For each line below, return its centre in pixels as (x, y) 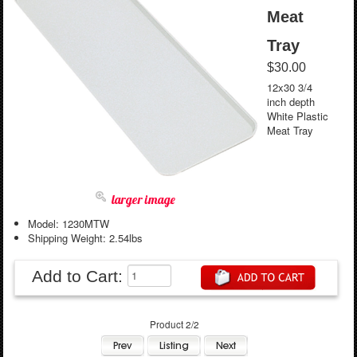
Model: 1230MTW (68, 223)
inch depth (290, 102)
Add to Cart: (79, 276)
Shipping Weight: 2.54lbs (85, 237)
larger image (143, 199)
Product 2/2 (175, 324)
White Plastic (297, 116)
